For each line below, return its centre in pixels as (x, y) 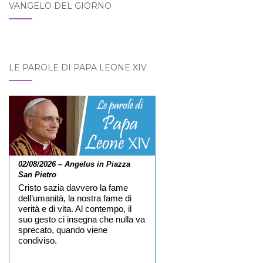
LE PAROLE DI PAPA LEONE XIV (78, 67)
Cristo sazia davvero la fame (73, 188)
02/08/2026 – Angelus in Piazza (74, 164)
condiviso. (38, 240)
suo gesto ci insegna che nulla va (82, 219)
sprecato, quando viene (63, 230)
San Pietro (37, 174)
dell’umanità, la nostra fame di (75, 198)
